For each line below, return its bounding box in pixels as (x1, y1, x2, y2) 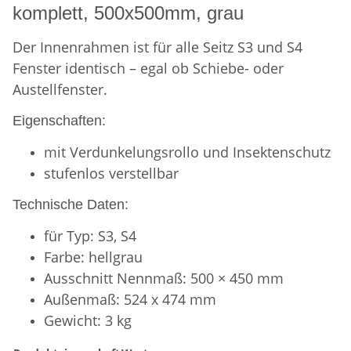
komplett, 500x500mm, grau (13, 2, 244, 24)
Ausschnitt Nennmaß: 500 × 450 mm (44, 269, 284, 288)
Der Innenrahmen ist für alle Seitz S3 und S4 (13, 38, 302, 57)
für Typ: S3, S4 (44, 226, 136, 246)
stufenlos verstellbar (44, 164, 179, 183)
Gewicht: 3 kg (44, 311, 132, 331)
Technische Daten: (13, 197, 128, 213)
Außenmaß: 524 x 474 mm (44, 290, 216, 309)
